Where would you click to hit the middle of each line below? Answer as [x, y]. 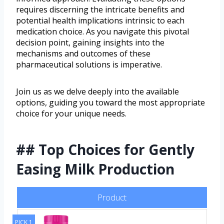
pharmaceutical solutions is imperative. [89, 64]
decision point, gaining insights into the [90, 42]
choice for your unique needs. [71, 113]
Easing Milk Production [95, 169]
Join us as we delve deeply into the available [97, 91]
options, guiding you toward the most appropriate [110, 102]
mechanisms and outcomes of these [83, 53]
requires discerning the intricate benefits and [100, 9]
